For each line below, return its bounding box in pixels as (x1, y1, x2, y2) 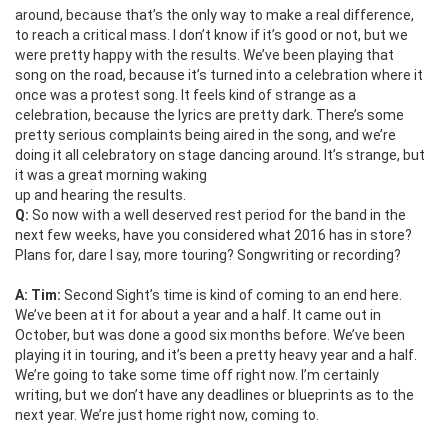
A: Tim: (15, 286, 61, 303)
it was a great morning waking (15, 166, 207, 183)
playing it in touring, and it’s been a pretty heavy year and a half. (15, 346, 417, 363)
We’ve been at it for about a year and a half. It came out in (15, 306, 381, 323)
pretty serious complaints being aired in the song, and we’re (15, 126, 396, 143)
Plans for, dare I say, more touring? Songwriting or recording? (15, 246, 401, 263)
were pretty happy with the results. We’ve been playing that (15, 46, 394, 63)
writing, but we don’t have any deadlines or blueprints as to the (15, 386, 414, 403)
